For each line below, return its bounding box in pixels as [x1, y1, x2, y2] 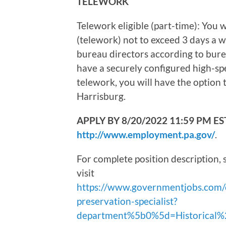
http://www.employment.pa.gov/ [77, 129, 215, 141]
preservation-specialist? [77, 195, 178, 207]
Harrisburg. [77, 90, 126, 102]
